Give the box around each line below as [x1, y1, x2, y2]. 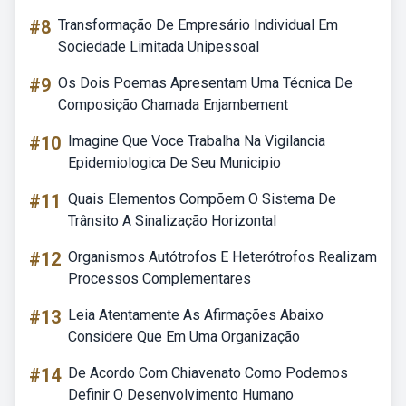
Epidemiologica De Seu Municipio [68, 154, 281, 171]
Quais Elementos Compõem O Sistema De [68, 190, 336, 208]
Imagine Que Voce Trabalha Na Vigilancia [68, 132, 325, 150]
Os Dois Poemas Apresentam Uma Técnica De [58, 74, 353, 92]
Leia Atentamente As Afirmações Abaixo [68, 306, 324, 324]
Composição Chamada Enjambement [58, 96, 288, 113]
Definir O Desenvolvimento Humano [68, 386, 294, 403]
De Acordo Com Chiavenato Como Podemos [68, 364, 348, 382]
